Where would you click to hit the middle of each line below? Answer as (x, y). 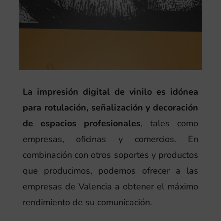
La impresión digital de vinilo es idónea (110, 92)
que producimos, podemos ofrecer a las (110, 170)
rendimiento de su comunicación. (87, 202)
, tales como (170, 123)
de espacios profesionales (81, 123)
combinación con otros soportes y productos (110, 155)
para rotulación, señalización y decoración (110, 107)
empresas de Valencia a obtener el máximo (110, 186)
